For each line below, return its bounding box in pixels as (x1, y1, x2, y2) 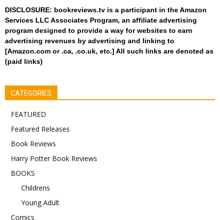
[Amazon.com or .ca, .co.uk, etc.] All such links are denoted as (5, 47, 214, 55)
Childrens (21, 183, 50, 192)
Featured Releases (11, 124, 70, 134)
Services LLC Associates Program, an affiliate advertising (5, 16, 197, 24)
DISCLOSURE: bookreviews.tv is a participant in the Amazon (5, 5, 207, 14)
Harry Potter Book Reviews (11, 153, 97, 163)
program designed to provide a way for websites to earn (5, 26, 192, 34)
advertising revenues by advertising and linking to (5, 36, 174, 45)
